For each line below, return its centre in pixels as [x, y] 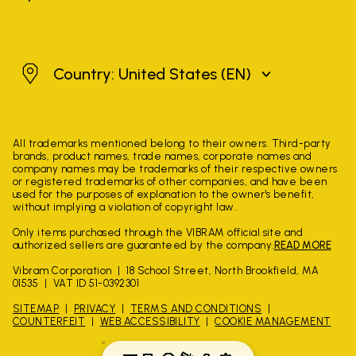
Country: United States [137, 74]
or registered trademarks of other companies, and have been [170, 182]
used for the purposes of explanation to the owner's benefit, [164, 194]
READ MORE [302, 245]
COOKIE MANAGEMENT [273, 321]
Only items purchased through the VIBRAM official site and [158, 232]
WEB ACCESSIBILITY [150, 321]
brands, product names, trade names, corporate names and [163, 156]
